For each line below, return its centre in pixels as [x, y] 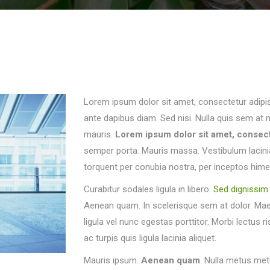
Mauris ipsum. [112, 260]
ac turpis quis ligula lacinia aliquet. [150, 238]
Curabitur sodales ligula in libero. [149, 189]
